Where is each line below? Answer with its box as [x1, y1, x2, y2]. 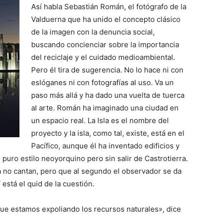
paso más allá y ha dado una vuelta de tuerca [31, 90, 184, 100]
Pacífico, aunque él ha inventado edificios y [31, 141, 180, 150]
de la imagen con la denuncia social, [31, 27, 155, 36]
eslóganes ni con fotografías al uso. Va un [31, 77, 174, 87]
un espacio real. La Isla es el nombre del [31, 115, 169, 125]
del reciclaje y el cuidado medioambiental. [31, 52, 175, 62]
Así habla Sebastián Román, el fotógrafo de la [31, 1, 186, 11]
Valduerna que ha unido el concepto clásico [31, 14, 181, 24]
